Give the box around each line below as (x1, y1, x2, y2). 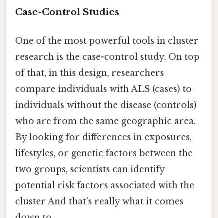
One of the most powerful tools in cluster (15, 36, 199, 47)
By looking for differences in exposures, (15, 132, 192, 143)
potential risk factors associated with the (15, 180, 194, 191)
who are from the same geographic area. (15, 116, 196, 127)
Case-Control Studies (15, 6, 119, 18)
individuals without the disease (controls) (15, 100, 197, 111)
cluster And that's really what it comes (15, 196, 183, 207)
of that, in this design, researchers (15, 68, 164, 79)
